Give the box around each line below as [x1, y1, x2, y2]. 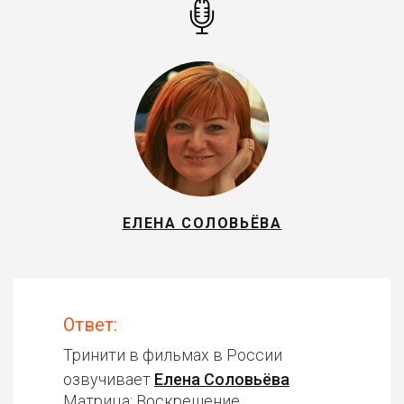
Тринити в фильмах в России [63, 345, 282, 364]
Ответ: [63, 314, 117, 335]
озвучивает [63, 370, 154, 389]
